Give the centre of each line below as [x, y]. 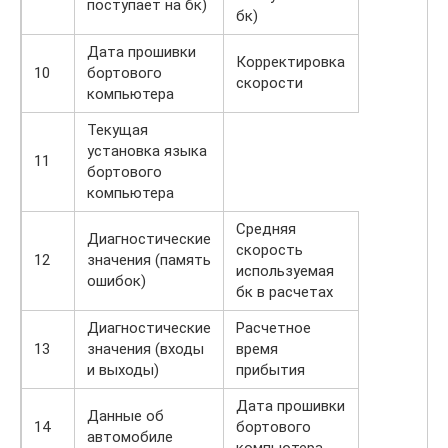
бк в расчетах [284, 291]
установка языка [147, 150]
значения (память [149, 259]
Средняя [266, 228]
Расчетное [273, 327]
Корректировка [290, 61]
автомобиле [130, 436]
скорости [269, 82]
